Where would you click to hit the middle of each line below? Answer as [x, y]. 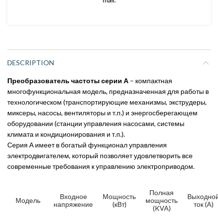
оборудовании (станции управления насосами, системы [96, 123]
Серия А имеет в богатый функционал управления [87, 145]
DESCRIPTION [31, 62]
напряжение [73, 204]
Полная [162, 192]
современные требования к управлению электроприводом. [101, 166]
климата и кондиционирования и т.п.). [66, 134]
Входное [73, 196]
